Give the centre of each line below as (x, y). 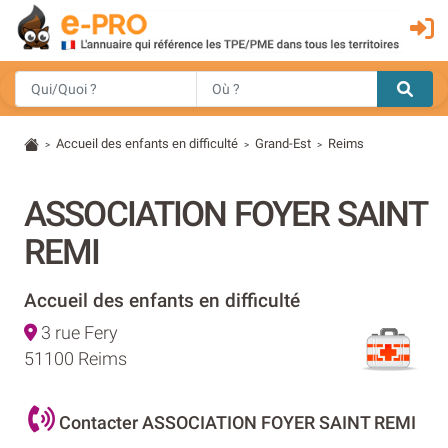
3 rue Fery (77, 332)
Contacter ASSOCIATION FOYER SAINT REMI (235, 422)
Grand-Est (283, 143)
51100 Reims (75, 358)
